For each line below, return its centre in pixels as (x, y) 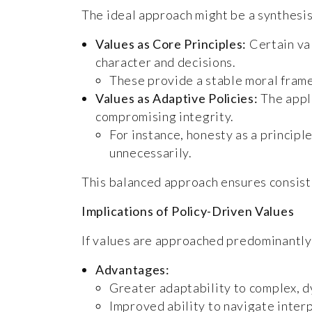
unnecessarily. (151, 152)
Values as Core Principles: (171, 44)
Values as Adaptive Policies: (177, 98)
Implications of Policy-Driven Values (188, 211)
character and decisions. (166, 62)
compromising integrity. (165, 116)
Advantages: (133, 269)
